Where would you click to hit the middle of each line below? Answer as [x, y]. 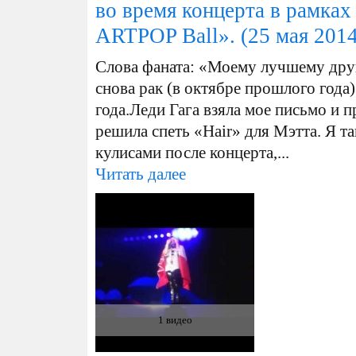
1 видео [175, 320]
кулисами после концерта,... [192, 153]
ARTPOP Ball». [165, 36]
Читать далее [141, 174]
